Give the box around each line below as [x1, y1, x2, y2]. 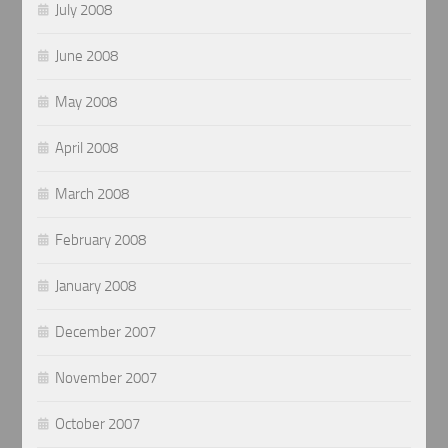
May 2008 [55, 92, 118, 111]
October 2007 [55, 414, 141, 433]
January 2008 [55, 276, 137, 295]
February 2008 [55, 230, 147, 249]
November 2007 [55, 368, 158, 387]
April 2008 [55, 138, 119, 157]
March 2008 [55, 184, 130, 203]
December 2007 [55, 322, 157, 341]
